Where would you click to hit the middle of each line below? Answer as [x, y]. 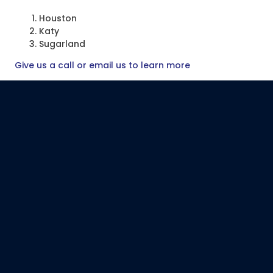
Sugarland [62, 44]
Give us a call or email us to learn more [102, 65]
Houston [58, 18]
